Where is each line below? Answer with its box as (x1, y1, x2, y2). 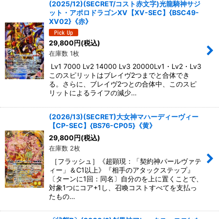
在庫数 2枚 (49, 144, 80, 152)
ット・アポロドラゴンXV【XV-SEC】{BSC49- (49, 8, 199, 17)
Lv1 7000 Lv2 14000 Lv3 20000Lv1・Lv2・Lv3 (49, 62, 201, 70)
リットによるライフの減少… (49, 88, 137, 97)
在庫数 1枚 (49, 49, 79, 57)
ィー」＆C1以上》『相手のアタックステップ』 (49, 165, 194, 174)
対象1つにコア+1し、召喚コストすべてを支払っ (49, 183, 197, 192)
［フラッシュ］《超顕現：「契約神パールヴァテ (49, 156, 201, 165)
